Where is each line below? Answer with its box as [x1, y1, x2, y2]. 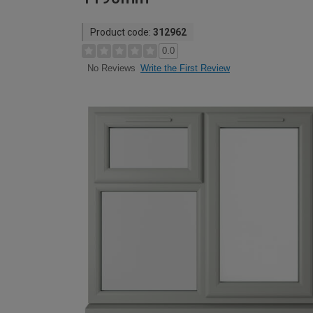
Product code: [90, 27, 153, 38]
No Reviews [87, 63, 136, 74]
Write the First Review [140, 63, 230, 73]
